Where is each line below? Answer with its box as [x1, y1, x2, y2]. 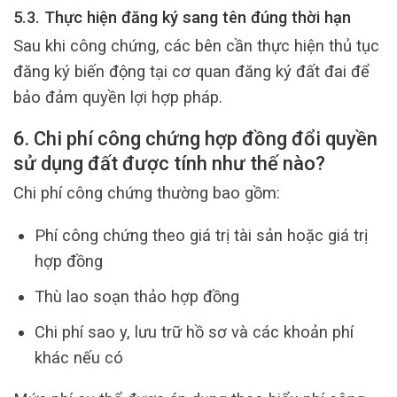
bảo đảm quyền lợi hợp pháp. [13, 88, 222, 107]
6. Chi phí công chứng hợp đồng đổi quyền [13, 127, 378, 150]
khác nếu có [34, 347, 123, 367]
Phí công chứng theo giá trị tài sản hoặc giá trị [34, 225, 368, 245]
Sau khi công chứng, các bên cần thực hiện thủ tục [13, 36, 379, 56]
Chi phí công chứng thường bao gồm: [13, 183, 280, 203]
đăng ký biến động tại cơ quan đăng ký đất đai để [13, 62, 370, 82]
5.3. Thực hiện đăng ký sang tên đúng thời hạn [13, 7, 351, 27]
